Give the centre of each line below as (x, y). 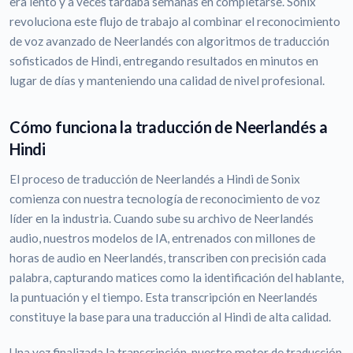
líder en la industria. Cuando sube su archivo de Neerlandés (162, 219)
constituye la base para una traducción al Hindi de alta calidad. (170, 317)
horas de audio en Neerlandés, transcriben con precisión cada (168, 258)
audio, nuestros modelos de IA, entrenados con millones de (162, 238)
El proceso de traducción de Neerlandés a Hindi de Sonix (155, 179)
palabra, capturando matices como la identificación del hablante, (176, 278)
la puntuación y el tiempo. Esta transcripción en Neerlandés (163, 297)
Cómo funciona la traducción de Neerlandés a (169, 127)
